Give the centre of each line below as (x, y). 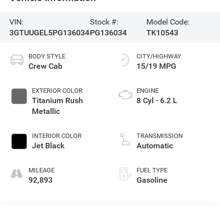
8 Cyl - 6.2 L (157, 101)
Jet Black (48, 146)
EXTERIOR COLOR (57, 91)
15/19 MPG (156, 66)
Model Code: (168, 22)
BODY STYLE (47, 56)
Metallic (46, 111)
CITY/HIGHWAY (159, 56)
